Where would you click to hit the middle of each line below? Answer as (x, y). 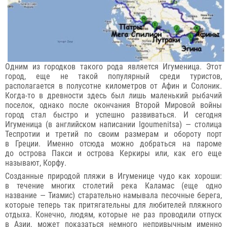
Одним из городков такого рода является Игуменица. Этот (113, 66)
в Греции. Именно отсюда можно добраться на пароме (113, 143)
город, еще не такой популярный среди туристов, (113, 76)
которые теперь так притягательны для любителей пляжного (113, 205)
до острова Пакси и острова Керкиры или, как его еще (113, 153)
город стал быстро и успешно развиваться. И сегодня (113, 115)
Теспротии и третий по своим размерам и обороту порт (113, 134)
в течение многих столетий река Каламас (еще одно (113, 185)
